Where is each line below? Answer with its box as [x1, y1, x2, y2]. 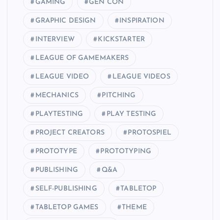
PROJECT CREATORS [35, 129, 105, 137]
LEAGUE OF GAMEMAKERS [35, 55, 129, 62]
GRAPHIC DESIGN [35, 17, 96, 25]
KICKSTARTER [98, 36, 145, 44]
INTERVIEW [35, 36, 75, 44]
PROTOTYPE [35, 148, 77, 156]
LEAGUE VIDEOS [112, 73, 170, 81]
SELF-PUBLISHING [35, 185, 97, 193]
